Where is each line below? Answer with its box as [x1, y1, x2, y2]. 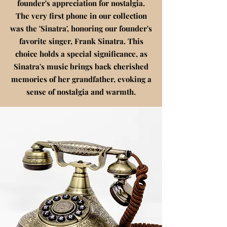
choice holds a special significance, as [15, 49, 147, 59]
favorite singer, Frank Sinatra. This [19, 36, 143, 46]
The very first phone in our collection [15, 11, 147, 21]
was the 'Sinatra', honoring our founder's [10, 23, 152, 33]
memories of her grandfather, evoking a [11, 74, 152, 84]
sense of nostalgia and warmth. [26, 87, 136, 97]
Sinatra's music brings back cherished [14, 61, 148, 71]
